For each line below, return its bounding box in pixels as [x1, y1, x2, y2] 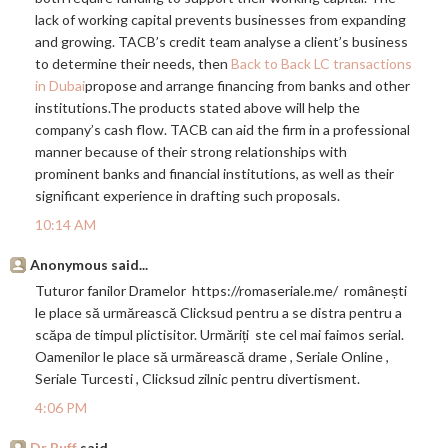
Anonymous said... [30, 256, 148, 274]
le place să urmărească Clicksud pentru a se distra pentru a [35, 304, 402, 322]
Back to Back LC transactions [231, 55, 412, 73]
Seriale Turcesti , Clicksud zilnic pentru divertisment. [35, 370, 360, 388]
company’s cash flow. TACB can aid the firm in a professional [35, 121, 410, 139]
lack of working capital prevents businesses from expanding [35, 11, 406, 29]
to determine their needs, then [35, 55, 231, 73]
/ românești [333, 282, 407, 300]
